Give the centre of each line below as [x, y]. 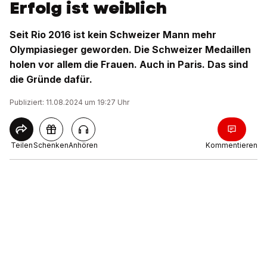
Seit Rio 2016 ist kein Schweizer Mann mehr [113, 35]
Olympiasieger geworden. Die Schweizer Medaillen [130, 49]
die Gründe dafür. [51, 79]
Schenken [51, 145]
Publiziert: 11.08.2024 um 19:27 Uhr [69, 102]
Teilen [21, 145]
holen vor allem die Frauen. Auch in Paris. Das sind [129, 64]
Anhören [83, 145]
